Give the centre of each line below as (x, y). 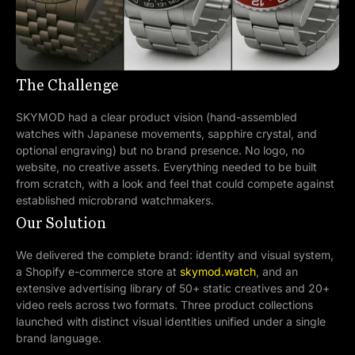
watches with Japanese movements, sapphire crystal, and (166, 133)
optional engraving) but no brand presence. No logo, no (160, 150)
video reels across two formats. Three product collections (164, 304)
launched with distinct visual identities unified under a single (171, 321)
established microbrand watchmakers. (115, 200)
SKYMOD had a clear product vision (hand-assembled (157, 116)
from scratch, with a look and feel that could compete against (175, 183)
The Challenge (67, 86)
